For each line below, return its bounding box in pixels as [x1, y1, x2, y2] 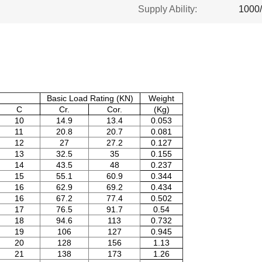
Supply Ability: [138, 4, 197, 14]
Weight [149, 94, 174, 103]
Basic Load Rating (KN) [47, 94, 133, 103]
